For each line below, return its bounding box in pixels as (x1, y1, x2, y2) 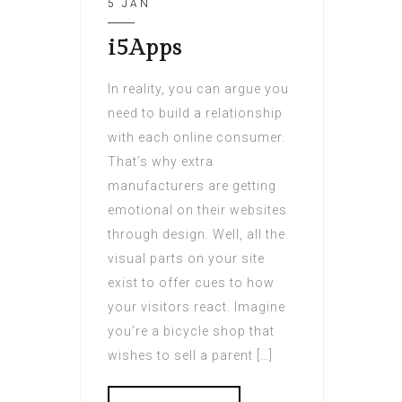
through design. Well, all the (108, 227, 285, 242)
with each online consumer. (108, 130, 285, 145)
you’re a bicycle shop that (108, 324, 275, 339)
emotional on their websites (108, 203, 287, 218)
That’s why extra (108, 154, 214, 170)
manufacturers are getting (108, 179, 276, 194)
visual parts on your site (108, 251, 265, 267)
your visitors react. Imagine (108, 300, 285, 315)
